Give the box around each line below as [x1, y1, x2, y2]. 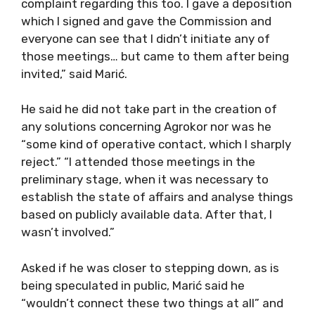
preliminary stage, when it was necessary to [21, 172, 269, 186]
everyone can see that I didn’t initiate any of [21, 31, 270, 46]
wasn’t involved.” [21, 225, 115, 239]
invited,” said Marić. [21, 66, 127, 81]
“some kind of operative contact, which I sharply [21, 137, 291, 151]
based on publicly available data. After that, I [21, 207, 272, 221]
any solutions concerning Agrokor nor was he [21, 120, 271, 134]
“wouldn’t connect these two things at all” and [21, 295, 283, 310]
